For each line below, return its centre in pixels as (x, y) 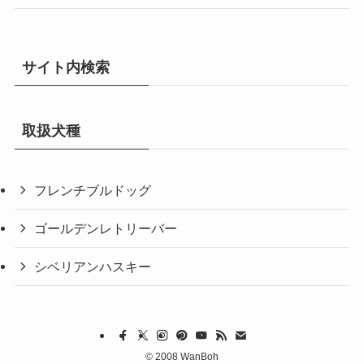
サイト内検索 (65, 67)
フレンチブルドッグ (93, 190)
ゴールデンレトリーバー (106, 229)
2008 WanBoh (186, 356)
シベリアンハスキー (93, 267)
